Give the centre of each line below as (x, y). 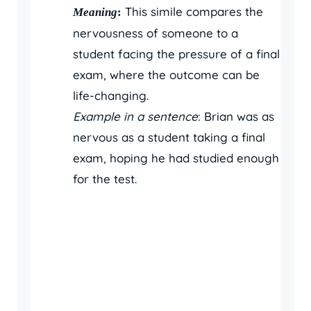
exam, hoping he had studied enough (176, 158)
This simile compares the (192, 11)
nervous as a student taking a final (169, 137)
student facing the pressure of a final (176, 53)
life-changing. (111, 95)
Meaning (95, 12)
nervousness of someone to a (155, 33)
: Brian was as (236, 116)
